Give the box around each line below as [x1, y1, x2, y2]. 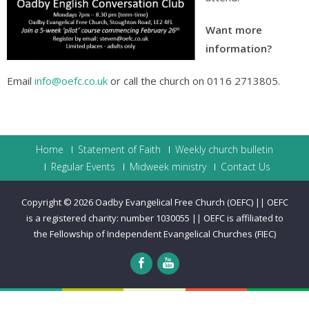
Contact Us [220, 160, 270, 173]
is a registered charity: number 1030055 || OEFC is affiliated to [26, 212, 283, 224]
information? [206, 41, 272, 55]
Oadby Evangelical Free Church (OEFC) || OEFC [94, 196, 288, 208]
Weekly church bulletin [175, 143, 273, 156]
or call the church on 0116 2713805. [108, 74, 280, 88]
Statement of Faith [78, 143, 161, 156]
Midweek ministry [129, 160, 206, 173]
